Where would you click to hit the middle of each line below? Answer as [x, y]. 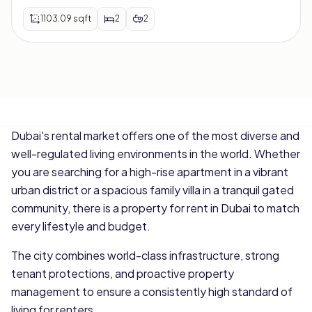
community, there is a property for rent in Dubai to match [155, 208]
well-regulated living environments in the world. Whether [156, 154]
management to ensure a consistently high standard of [152, 291]
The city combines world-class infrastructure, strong [145, 255]
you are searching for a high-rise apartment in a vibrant [150, 172]
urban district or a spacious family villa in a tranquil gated [153, 190]
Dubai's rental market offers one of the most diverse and [155, 135]
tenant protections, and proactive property [123, 273]
